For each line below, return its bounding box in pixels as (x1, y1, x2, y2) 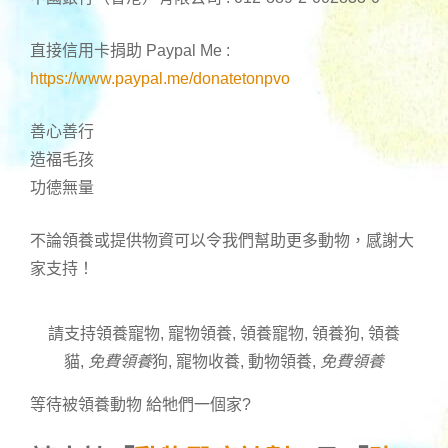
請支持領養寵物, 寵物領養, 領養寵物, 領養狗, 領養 (48, 325, 400, 343)
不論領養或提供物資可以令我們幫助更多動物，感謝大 (30, 231, 414, 249)
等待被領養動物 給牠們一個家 (30, 396, 242, 414)
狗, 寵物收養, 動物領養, (152, 353, 320, 371)
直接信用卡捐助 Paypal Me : (30, 41, 230, 59)
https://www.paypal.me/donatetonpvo (30, 69, 290, 87)
